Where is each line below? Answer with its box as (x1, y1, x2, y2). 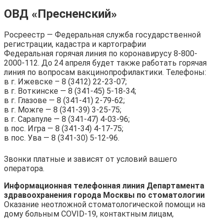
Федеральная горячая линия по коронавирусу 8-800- (4, 49, 197, 59)
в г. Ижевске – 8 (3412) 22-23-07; (4, 77, 127, 87)
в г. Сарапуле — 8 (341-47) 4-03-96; (4, 114, 130, 124)
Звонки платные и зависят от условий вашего (4, 154, 177, 164)
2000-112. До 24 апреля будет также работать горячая (4, 58, 207, 68)
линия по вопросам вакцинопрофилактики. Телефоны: (4, 68, 206, 77)
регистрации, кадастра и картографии (4, 39, 146, 49)
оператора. (4, 164, 44, 174)
